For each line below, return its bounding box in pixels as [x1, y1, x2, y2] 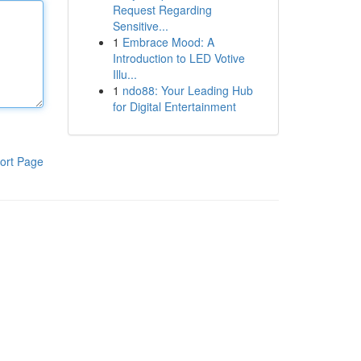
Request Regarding [112, 2, 212, 18]
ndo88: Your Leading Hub [122, 82, 253, 98]
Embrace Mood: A [122, 34, 214, 50]
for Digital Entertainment [112, 98, 236, 114]
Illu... [112, 66, 137, 82]
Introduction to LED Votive [112, 50, 245, 66]
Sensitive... [112, 18, 168, 34]
